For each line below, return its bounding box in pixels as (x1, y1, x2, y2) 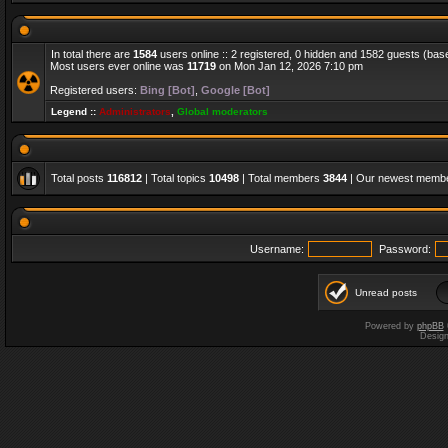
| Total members (239, 172, 323, 184)
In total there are (51, 48, 133, 60)
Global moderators (177, 106, 268, 117)
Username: (250, 243, 304, 255)
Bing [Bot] (140, 84, 195, 96)
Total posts (51, 172, 107, 184)
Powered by (364, 321, 417, 331)
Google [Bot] (201, 84, 270, 96)
